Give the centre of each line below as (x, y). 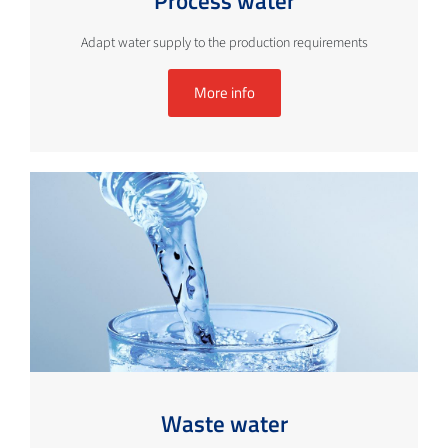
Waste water (224, 423)
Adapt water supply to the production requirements (224, 42)
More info (224, 92)
